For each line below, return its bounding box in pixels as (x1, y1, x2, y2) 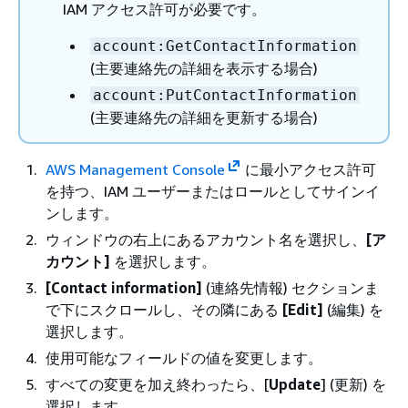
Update (269, 375, 321, 393)
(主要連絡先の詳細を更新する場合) (90, 108, 318, 127)
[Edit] (282, 301, 323, 319)
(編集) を (323, 301, 383, 319)
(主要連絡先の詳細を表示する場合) (90, 59, 318, 77)
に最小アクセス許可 (240, 160, 376, 178)
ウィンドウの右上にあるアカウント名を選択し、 (46, 230, 366, 249)
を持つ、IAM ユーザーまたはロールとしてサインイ (46, 182, 380, 200)
